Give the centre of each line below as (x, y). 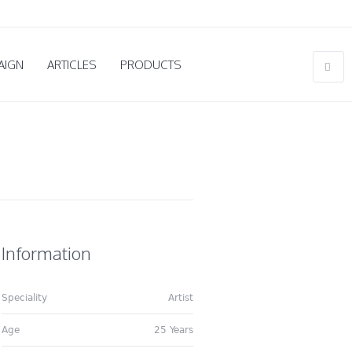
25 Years (173, 330)
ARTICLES (72, 64)
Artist (180, 298)
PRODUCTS (151, 64)
